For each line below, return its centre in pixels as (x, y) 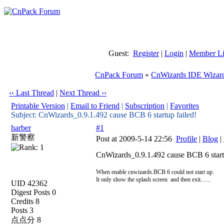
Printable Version (38, 106)
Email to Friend (95, 106)
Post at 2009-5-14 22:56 (136, 139)
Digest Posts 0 (33, 192)
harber (21, 128)
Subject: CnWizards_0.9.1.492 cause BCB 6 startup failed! (104, 115)
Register (146, 53)
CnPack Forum (119, 75)
